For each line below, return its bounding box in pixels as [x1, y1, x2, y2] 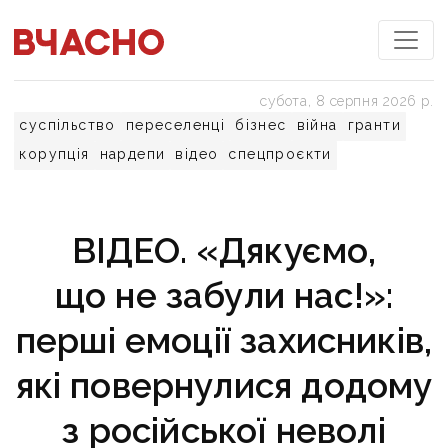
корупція [19, 146, 90, 162]
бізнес [235, 117, 287, 133]
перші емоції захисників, [15, 320, 433, 361]
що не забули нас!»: [54, 275, 394, 316]
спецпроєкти [228, 146, 332, 162]
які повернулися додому [15, 365, 433, 406]
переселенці [125, 117, 226, 133]
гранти [347, 117, 402, 133]
